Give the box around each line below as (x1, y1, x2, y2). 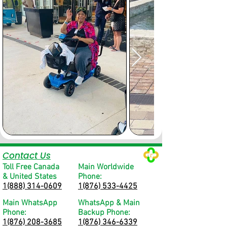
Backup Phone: (78, 208, 130, 218)
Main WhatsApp (3, 198, 57, 208)
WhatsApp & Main (78, 198, 140, 208)
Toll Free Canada (3, 162, 59, 172)
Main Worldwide (78, 162, 134, 172)
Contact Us (3, 149, 51, 162)
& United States (3, 172, 57, 182)
